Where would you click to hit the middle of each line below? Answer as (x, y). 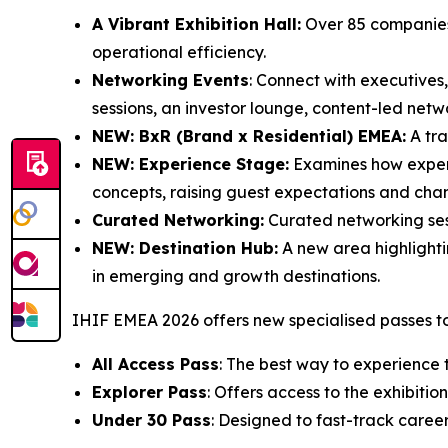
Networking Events (170, 80)
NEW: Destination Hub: (185, 248)
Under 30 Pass (151, 420)
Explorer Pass (149, 392)
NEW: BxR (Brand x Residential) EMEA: (249, 136)
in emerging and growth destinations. (236, 276)
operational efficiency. (179, 52)
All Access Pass (155, 364)
